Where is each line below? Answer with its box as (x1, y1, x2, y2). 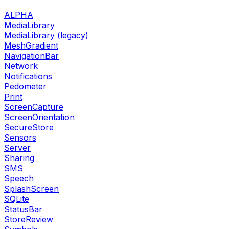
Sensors (4, 132, 36, 143)
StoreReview (4, 214, 53, 224)
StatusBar (4, 203, 42, 214)
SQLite (4, 193, 29, 204)
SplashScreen (4, 183, 59, 194)
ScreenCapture (4, 101, 63, 112)
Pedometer (4, 81, 47, 91)
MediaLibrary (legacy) (4, 30, 88, 40)
